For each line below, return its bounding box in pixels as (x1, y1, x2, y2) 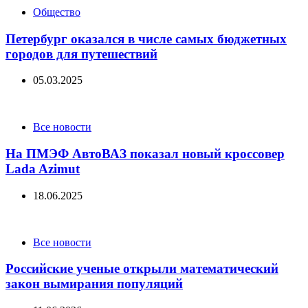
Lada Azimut (5, 161, 80, 176)
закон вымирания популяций (5, 276, 183, 291)
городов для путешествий (5, 46, 157, 61)
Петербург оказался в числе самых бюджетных (5, 31, 287, 46)
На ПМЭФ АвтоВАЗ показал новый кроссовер (5, 146, 285, 161)
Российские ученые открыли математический (5, 261, 278, 276)
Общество (33, 5, 80, 18)
